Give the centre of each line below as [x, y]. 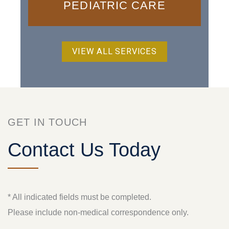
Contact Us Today [84, 150]
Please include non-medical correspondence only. [98, 212]
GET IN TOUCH [47, 122]
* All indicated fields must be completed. [79, 197]
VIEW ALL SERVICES [114, 52]
